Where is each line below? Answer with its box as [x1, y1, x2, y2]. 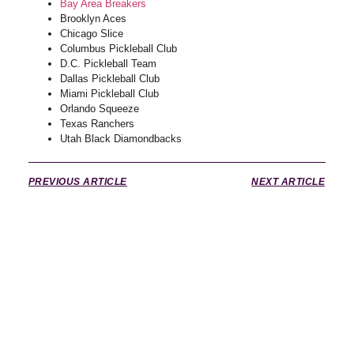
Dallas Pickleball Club [59, 73, 160, 85]
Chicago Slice [59, 28, 123, 40]
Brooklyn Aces [59, 13, 126, 25]
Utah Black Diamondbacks [59, 133, 182, 145]
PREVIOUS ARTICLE [28, 176, 127, 188]
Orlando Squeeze [59, 103, 139, 115]
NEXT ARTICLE [251, 176, 326, 188]
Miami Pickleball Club [59, 88, 159, 100]
